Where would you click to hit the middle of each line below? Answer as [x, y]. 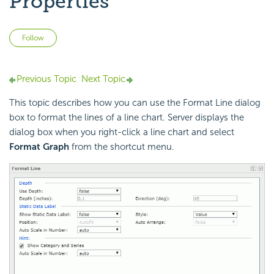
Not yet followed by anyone [114, 36]
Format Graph [39, 147]
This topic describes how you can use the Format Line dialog [135, 103]
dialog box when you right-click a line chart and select [122, 132]
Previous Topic [46, 79]
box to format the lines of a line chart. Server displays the [127, 118]
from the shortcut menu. [122, 147]
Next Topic [103, 79]
